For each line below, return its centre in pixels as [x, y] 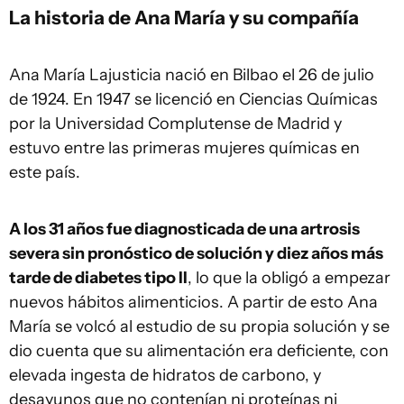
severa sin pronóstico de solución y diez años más [196, 254]
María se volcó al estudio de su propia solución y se [199, 327]
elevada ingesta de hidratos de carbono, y [165, 376]
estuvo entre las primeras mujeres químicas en [184, 148]
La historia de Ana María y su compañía [184, 18]
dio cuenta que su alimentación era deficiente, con [199, 351]
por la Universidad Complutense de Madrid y [175, 124]
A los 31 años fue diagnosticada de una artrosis [184, 230]
